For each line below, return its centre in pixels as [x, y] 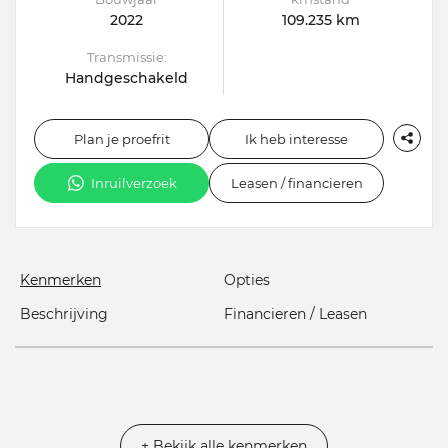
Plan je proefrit [121, 139]
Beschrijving [64, 314]
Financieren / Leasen [295, 314]
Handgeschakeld [127, 78]
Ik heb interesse [296, 139]
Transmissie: [126, 57]
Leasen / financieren [296, 183]
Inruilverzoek [133, 183]
